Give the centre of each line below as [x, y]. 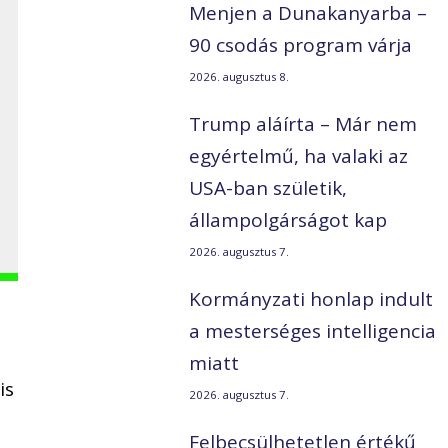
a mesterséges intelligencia [313, 331]
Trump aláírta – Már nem [303, 124]
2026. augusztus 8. [239, 77]
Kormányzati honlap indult [311, 299]
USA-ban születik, [268, 188]
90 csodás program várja [301, 45]
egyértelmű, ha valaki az [299, 156]
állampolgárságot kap [288, 220]
